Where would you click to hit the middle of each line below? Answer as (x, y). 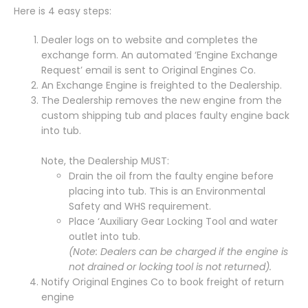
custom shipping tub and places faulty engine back (165, 116)
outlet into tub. (104, 237)
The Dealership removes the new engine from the (162, 101)
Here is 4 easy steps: (63, 11)
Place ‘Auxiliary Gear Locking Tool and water (173, 222)
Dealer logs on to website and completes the (150, 40)
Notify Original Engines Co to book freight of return (163, 282)
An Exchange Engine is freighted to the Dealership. (162, 86)
